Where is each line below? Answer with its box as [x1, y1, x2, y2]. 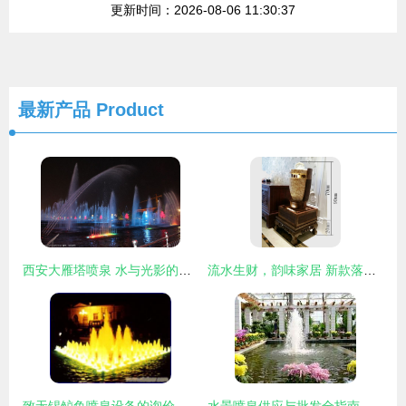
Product [91, 100, 164, 120]
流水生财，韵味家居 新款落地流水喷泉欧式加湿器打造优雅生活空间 [363, 263, 376, 277]
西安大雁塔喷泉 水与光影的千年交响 [179, 263, 191, 277]
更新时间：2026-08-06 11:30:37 [111, 3, 295, 17]
